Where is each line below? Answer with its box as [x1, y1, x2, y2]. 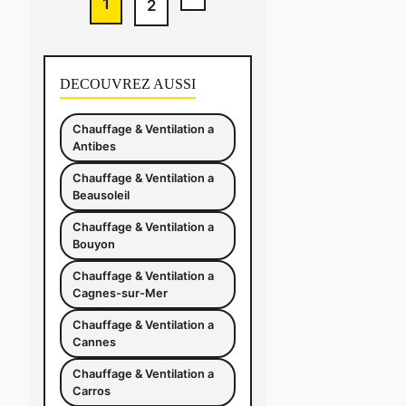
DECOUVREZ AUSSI [60, 76, 196, 92]
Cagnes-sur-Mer [72, 286, 168, 300]
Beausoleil [72, 188, 130, 202]
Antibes [72, 140, 116, 153]
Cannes [72, 335, 116, 349]
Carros [72, 384, 111, 398]
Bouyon [72, 237, 115, 251]
